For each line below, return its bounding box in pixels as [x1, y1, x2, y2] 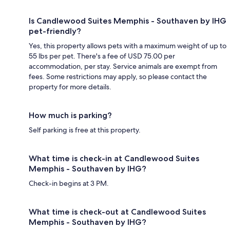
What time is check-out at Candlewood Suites [29, 206, 206, 217]
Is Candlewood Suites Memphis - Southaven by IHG [29, 15, 226, 26]
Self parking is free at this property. [29, 125, 141, 135]
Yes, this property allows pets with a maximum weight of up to [29, 41, 226, 50]
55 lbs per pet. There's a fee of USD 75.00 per [29, 51, 175, 61]
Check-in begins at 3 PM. [29, 178, 109, 188]
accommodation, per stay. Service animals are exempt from [29, 61, 217, 71]
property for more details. [29, 82, 111, 91]
